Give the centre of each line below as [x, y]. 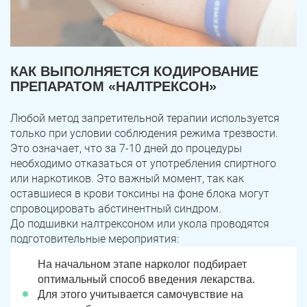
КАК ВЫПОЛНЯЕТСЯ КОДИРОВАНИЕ [134, 71]
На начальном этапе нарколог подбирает [142, 264]
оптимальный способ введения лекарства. [146, 279]
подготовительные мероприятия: [95, 238]
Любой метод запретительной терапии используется [145, 118]
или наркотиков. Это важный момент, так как [127, 178]
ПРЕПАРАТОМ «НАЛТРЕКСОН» [113, 86]
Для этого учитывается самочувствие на [140, 294]
